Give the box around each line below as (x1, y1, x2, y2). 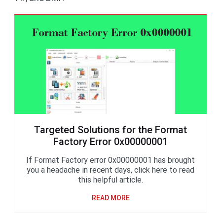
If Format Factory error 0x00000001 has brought (26, 155, 195, 165)
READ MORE (91, 194, 130, 202)
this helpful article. (78, 175, 143, 184)
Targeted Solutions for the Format (34, 124, 187, 136)
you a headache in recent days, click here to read (27, 165, 194, 175)
